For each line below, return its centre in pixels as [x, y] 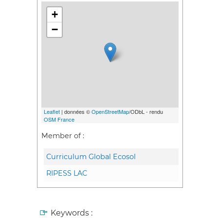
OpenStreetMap [110, 111]
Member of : [63, 136]
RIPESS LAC [67, 173]
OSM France [59, 119]
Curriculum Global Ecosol [91, 157]
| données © [76, 111]
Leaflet [52, 111]
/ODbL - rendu [146, 111]
